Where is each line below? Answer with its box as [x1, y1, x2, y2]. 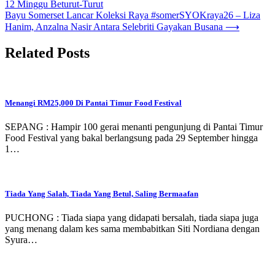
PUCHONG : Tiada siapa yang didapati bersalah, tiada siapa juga [5, 212, 258, 223]
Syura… [5, 234, 37, 246]
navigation [4, 2, 71, 19]
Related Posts [5, 44, 90, 61]
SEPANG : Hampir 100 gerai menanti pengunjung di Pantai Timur [5, 121, 263, 132]
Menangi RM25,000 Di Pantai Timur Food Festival [5, 98, 182, 107]
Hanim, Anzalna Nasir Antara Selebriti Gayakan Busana [5, 21, 223, 32]
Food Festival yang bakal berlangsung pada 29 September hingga [5, 132, 258, 143]
